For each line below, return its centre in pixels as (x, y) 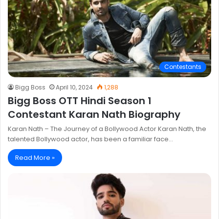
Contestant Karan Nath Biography (94, 115)
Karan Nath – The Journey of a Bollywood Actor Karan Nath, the (107, 129)
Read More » (35, 158)
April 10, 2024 (74, 88)
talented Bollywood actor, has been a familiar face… (90, 139)
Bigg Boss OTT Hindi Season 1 (80, 101)
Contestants (183, 67)
